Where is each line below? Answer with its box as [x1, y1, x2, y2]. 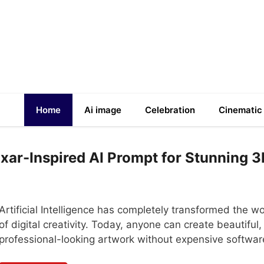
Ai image [84, 104, 121, 115]
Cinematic [219, 104, 262, 115]
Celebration [145, 104, 195, 115]
